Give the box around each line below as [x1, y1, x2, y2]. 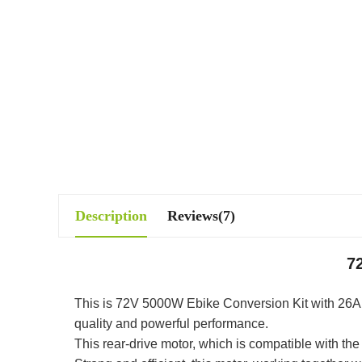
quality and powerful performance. [74, 317, 268, 330]
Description [75, 208, 147, 224]
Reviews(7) [167, 208, 235, 224]
